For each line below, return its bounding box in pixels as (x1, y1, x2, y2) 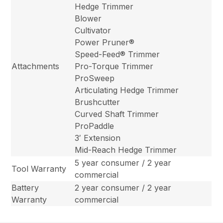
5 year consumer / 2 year (75, 157, 172, 168)
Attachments (11, 61, 60, 71)
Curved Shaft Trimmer (75, 109, 159, 119)
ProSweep (75, 73, 115, 83)
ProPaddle (75, 120, 114, 131)
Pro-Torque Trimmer (75, 61, 154, 71)
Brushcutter (75, 97, 120, 107)
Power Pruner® (75, 37, 135, 47)
